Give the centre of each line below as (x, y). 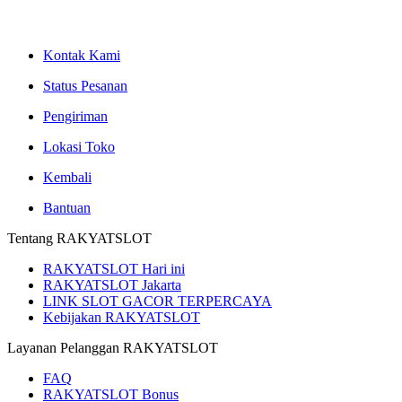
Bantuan (67, 208)
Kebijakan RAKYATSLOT (122, 318)
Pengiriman (75, 117)
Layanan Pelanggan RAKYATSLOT (113, 348)
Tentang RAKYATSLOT (79, 239)
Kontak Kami (82, 56)
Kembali (67, 178)
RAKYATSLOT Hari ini (114, 269)
